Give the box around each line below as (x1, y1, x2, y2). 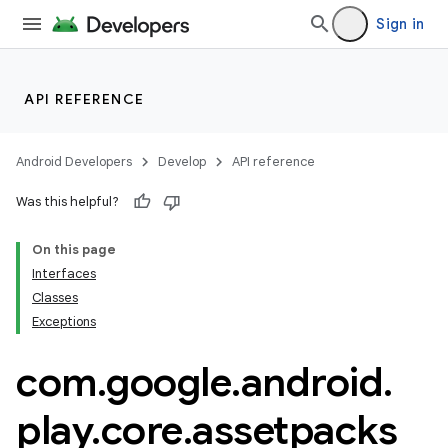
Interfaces (32, 265, 96, 282)
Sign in (376, 15, 424, 33)
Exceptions (32, 313, 96, 330)
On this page (32, 241, 116, 258)
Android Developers (16, 153, 132, 170)
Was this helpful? (16, 193, 119, 210)
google (106, 357, 231, 407)
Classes (32, 289, 78, 306)
